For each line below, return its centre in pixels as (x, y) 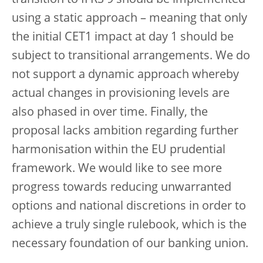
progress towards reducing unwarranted (122, 188)
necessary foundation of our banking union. (130, 244)
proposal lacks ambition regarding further (125, 131)
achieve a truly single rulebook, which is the (129, 225)
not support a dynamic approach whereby (125, 75)
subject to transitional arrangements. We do (131, 56)
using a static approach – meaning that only (129, 18)
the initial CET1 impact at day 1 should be (123, 37)
